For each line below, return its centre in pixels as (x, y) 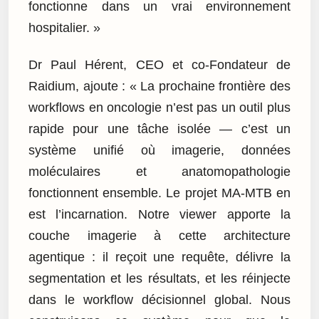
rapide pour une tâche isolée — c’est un (159, 129)
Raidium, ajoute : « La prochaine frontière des (159, 87)
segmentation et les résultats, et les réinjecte (159, 279)
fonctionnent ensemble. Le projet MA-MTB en (159, 193)
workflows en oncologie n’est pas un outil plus (159, 108)
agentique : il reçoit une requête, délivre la (159, 257)
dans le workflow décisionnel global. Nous (159, 300)
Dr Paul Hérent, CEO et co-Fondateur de (159, 65)
